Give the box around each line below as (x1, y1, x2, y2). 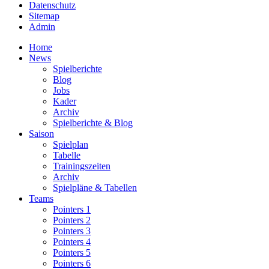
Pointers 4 (53, 236, 91, 247)
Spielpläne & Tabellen (53, 182, 137, 193)
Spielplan (53, 139, 88, 150)
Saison (29, 128, 54, 139)
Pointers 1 (53, 204, 91, 214)
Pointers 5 (53, 247, 91, 258)
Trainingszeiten (53, 160, 110, 171)
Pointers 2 (53, 214, 91, 225)
